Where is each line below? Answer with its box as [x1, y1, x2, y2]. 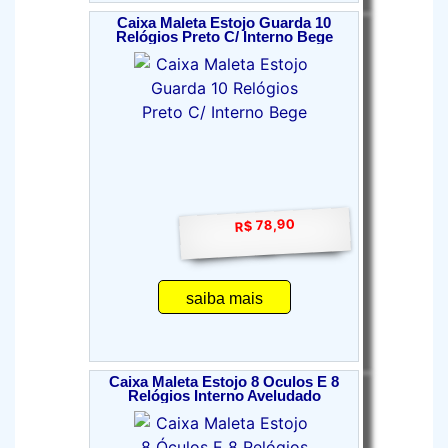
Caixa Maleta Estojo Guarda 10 [117, 15, 331, 31]
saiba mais [185, 290, 263, 307]
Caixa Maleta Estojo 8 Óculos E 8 [109, 374, 339, 390]
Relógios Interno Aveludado [127, 388, 321, 404]
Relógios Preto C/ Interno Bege [115, 29, 333, 45]
